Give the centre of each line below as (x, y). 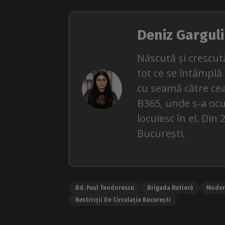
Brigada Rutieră (170, 188)
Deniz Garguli (181, 35)
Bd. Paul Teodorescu (105, 188)
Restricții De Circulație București (123, 200)
